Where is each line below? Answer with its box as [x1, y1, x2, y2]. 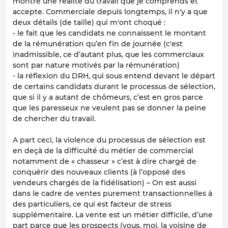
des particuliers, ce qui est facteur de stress [13, 199, 172, 209]
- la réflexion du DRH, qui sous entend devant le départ [13, 71, 215, 81]
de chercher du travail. [13, 114, 96, 124]
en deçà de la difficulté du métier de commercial [13, 146, 193, 156]
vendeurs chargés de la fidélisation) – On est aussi [13, 178, 196, 188]
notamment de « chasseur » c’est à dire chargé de [13, 157, 196, 166]
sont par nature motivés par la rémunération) [13, 61, 180, 70]
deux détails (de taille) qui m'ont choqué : [13, 18, 165, 27]
